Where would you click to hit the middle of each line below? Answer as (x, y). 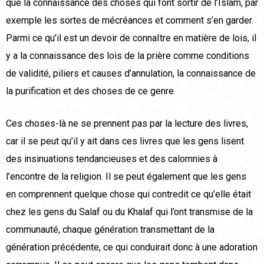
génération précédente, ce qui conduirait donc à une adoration (132, 247)
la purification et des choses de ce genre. (91, 91)
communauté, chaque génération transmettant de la (110, 230)
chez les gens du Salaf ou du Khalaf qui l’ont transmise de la (129, 212)
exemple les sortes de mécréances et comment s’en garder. (130, 21)
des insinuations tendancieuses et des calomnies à (112, 159)
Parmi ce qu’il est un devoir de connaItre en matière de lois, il (131, 38)
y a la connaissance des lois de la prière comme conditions (128, 56)
